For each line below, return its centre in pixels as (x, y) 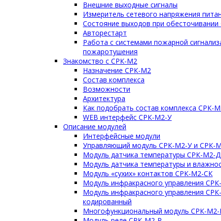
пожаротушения (110, 51)
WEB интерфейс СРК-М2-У (127, 117)
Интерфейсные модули (122, 136)
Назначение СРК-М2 (117, 70)
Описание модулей (95, 126)
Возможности (107, 89)
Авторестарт (105, 33)
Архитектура (104, 98)
